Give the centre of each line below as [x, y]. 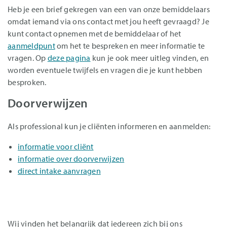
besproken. [28, 82]
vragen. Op [28, 58]
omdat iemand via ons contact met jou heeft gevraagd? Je [108, 22]
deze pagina [69, 58]
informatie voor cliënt [56, 147]
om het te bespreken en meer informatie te [130, 46]
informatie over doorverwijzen [71, 159]
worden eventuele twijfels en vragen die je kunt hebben [105, 70]
